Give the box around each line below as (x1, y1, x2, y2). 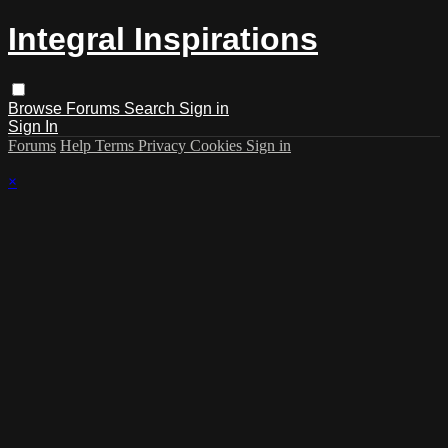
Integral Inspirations (8, 21, 318, 58)
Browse (8, 99, 66, 117)
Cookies (190, 136, 246, 154)
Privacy (138, 136, 190, 154)
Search (124, 99, 179, 117)
